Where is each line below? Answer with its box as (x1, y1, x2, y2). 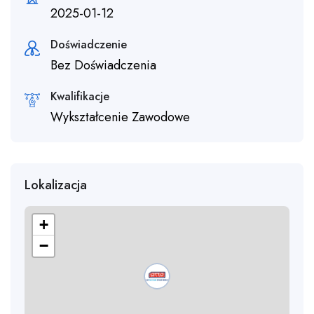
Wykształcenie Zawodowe (50, 108, 190, 127)
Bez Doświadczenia (50, 56, 156, 75)
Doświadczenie (50, 36, 127, 53)
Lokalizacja (25, 176, 87, 195)
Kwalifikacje (50, 88, 109, 105)
